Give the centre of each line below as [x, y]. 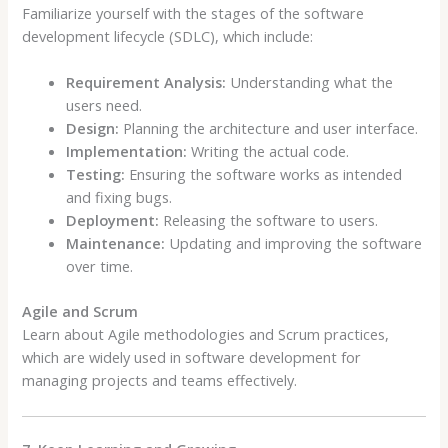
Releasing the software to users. [269, 220]
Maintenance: [116, 243]
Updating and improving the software [294, 243]
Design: [93, 128]
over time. [100, 266]
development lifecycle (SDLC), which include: [168, 35]
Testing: [96, 174]
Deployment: [113, 220]
